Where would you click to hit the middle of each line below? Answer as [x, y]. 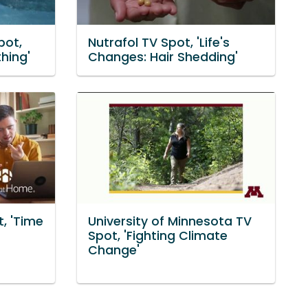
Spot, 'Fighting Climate [158, 235]
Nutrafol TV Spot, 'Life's [159, 43]
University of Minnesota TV [170, 221]
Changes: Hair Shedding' [163, 57]
